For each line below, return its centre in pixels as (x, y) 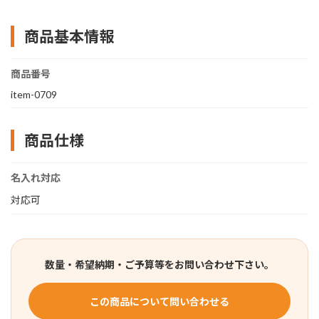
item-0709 (34, 94)
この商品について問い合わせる (159, 302)
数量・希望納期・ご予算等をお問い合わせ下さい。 (159, 265)
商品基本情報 (69, 36)
